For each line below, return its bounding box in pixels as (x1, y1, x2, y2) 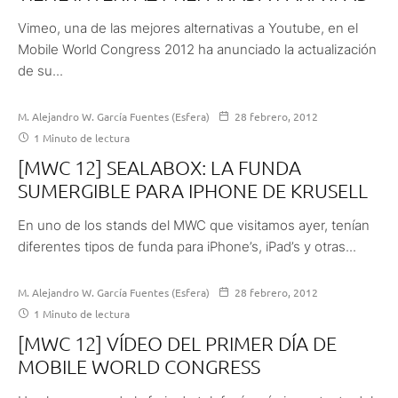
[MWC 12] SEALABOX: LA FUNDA (18, 155, 301, 179)
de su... (18, 61, 63, 79)
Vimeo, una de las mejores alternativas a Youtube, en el (18, 19, 358, 36)
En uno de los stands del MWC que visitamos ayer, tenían (18, 216, 370, 234)
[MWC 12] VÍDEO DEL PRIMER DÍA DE (18, 330, 337, 354)
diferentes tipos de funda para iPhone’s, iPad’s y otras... (18, 237, 356, 255)
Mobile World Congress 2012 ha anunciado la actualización (18, 40, 377, 58)
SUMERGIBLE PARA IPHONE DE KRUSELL (18, 178, 368, 202)
